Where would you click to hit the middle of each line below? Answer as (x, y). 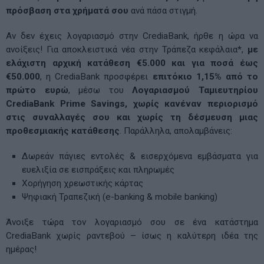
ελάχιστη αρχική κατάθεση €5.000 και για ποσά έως (132, 63)
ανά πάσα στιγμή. (163, 10)
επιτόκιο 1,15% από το (205, 76)
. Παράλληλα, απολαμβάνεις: (176, 131)
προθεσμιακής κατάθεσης (63, 131)
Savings (108, 103)
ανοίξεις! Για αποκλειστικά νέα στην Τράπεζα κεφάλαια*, (127, 49)
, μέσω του (100, 90)
